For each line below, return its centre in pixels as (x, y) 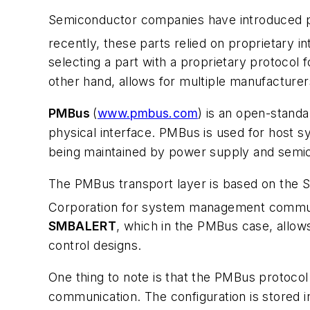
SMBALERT (83, 226)
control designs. (95, 246)
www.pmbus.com (148, 113)
